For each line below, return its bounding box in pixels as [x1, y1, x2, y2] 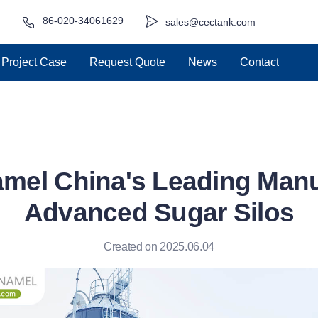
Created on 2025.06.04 [103, 241, 215, 253]
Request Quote [89, 55, 165, 68]
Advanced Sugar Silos [23, 198, 295, 227]
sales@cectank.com [165, 16, 256, 28]
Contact [239, 55, 279, 68]
